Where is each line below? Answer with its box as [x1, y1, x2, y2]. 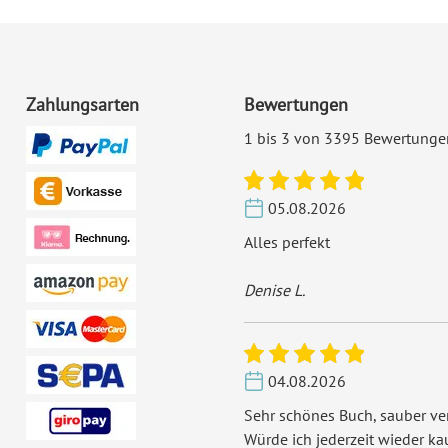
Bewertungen [243, 93, 348, 116]
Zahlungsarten [26, 93, 140, 116]
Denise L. [243, 280, 305, 300]
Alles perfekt [243, 232, 330, 252]
